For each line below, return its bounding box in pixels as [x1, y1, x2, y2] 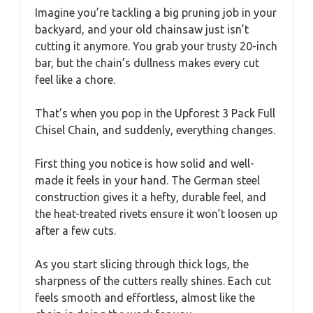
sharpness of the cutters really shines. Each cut [35, 274, 271, 287]
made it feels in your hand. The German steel [35, 173, 260, 187]
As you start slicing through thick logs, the [35, 257, 249, 270]
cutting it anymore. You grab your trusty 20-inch [35, 39, 277, 52]
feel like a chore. [35, 73, 115, 86]
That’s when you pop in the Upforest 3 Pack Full [35, 106, 275, 119]
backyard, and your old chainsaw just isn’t [35, 22, 249, 36]
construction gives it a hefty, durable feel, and [35, 190, 266, 203]
